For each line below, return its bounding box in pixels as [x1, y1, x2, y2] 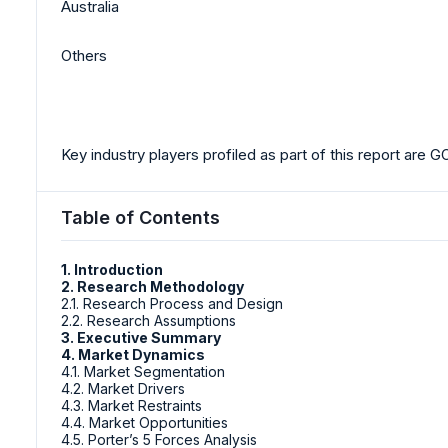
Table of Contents [61, 206, 220, 228]
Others [61, 46, 107, 66]
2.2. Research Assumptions [61, 311, 236, 329]
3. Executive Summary [61, 328, 221, 346]
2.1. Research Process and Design [61, 294, 283, 312]
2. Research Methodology [61, 277, 244, 295]
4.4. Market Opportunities [61, 413, 228, 431]
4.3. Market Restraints [61, 396, 202, 414]
